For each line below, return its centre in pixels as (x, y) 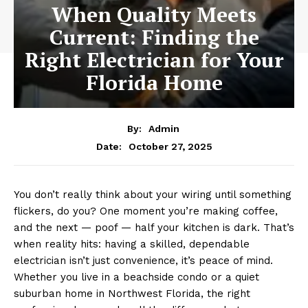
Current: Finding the (154, 37)
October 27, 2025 (170, 146)
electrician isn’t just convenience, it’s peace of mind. (143, 260)
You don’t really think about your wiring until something (153, 194)
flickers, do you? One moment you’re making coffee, (146, 211)
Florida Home (154, 83)
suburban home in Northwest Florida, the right (132, 293)
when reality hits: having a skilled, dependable (132, 244)
